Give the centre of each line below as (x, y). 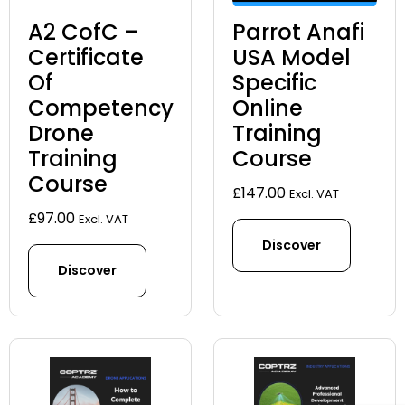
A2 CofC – (84, 32)
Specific (274, 82)
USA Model (292, 57)
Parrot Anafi (298, 32)
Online (268, 108)
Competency (101, 108)
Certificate (86, 57)
